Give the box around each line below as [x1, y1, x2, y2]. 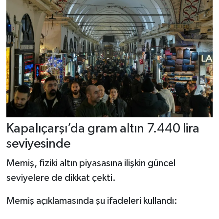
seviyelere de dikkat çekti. [6, 173, 116, 183]
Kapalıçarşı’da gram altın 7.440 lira [6, 122, 199, 136]
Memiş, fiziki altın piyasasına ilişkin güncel [6, 158, 175, 168]
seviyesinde [6, 137, 70, 151]
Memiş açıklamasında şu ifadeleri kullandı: [6, 196, 177, 206]
